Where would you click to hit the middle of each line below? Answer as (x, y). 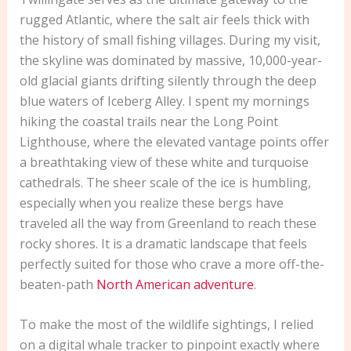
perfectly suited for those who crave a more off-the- (172, 264)
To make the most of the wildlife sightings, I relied (166, 325)
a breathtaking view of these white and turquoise (164, 162)
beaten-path (58, 284)
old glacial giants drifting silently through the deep (168, 80)
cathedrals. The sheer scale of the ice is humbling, (165, 182)
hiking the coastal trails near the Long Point (148, 121)
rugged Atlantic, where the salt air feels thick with (164, 19)
